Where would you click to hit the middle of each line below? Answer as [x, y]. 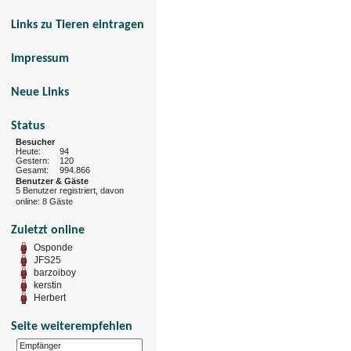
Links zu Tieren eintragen [78, 25]
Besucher [35, 141]
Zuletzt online [48, 230]
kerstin [48, 285]
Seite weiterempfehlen [72, 326]
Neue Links [40, 92]
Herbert [50, 297]
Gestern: [33, 160]
